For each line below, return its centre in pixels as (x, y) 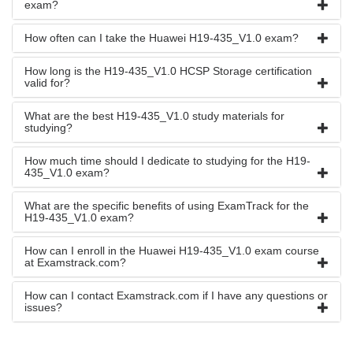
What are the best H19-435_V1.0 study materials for (154, 116)
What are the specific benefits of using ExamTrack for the (167, 206)
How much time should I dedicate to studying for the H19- (167, 161)
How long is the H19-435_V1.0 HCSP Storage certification (168, 71)
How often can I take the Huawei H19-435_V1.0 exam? (162, 38)
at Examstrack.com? (75, 262)
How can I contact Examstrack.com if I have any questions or (176, 295)
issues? (43, 307)
